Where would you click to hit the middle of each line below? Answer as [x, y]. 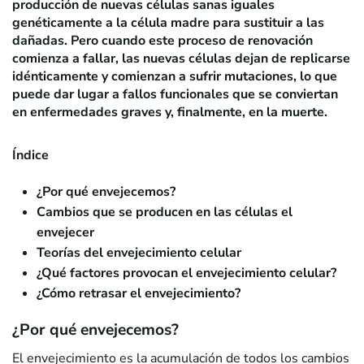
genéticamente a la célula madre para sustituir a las [168, 23]
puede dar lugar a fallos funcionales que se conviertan [175, 95]
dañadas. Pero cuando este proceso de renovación [162, 41]
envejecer [65, 233]
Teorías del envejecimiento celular [139, 253]
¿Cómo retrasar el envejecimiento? [139, 294]
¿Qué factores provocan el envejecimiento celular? [186, 273]
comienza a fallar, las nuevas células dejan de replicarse [181, 59]
